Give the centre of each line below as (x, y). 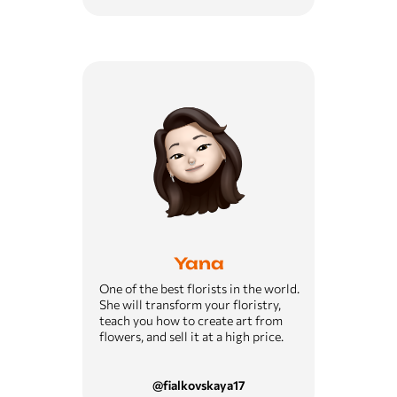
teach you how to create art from (191, 320)
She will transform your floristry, (190, 304)
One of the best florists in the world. (199, 288)
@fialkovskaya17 (199, 385)
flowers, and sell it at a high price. (191, 336)
